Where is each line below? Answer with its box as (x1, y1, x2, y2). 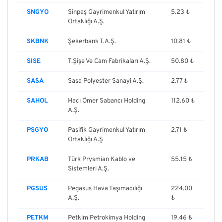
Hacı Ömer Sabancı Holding (68, 97, 145, 105)
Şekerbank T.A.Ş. (68, 37, 116, 46)
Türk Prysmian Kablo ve (68, 155, 135, 164)
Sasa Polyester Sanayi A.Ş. (68, 77, 144, 85)
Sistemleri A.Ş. (68, 165, 109, 173)
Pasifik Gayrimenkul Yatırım (68, 126, 145, 134)
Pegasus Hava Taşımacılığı (68, 184, 142, 193)
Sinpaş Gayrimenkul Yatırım (68, 8, 145, 16)
